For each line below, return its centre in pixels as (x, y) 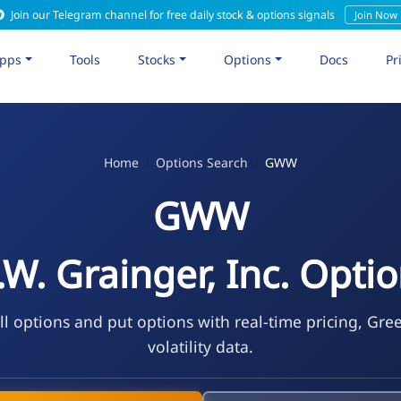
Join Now (375, 15)
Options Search (201, 162)
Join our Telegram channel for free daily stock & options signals (172, 15)
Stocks (157, 59)
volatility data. (200, 346)
